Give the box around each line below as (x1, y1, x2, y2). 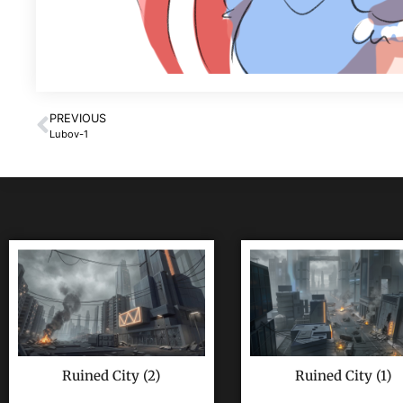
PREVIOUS (49, 112, 106, 126)
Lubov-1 (49, 128, 88, 141)
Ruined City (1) (295, 366, 392, 384)
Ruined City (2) (62, 366, 161, 384)
